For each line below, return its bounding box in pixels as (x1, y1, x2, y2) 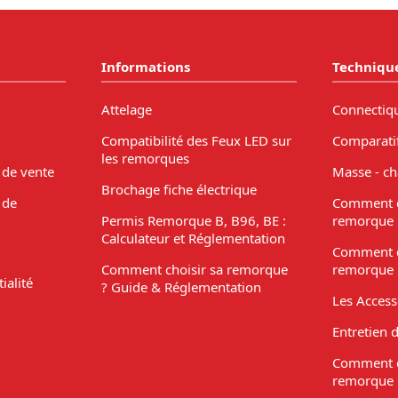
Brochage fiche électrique (100, 179, 257, 198)
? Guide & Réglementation (100, 277, 261, 296)
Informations (100, 58, 190, 76)
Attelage (100, 99, 152, 118)
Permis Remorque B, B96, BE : (100, 211, 286, 229)
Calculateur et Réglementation (100, 228, 285, 247)
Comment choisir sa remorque (100, 259, 288, 278)
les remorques (100, 148, 189, 167)
